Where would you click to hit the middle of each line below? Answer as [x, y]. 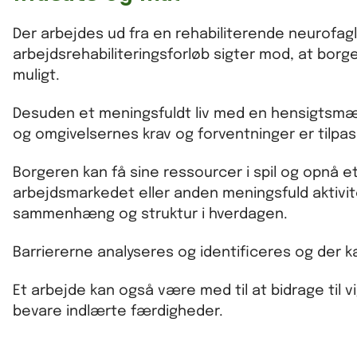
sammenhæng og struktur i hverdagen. [150, 214]
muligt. [36, 75]
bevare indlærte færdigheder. [118, 311]
